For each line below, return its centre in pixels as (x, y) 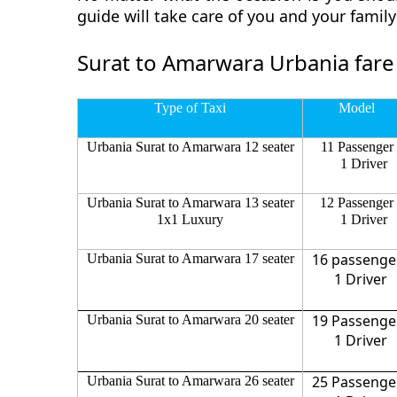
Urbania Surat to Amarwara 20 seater (190, 319)
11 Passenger (357, 146)
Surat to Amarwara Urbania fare (236, 62)
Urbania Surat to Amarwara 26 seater (190, 380)
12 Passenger (357, 202)
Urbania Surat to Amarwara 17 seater (190, 258)
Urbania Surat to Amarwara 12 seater (190, 146)
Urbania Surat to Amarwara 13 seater (190, 202)
